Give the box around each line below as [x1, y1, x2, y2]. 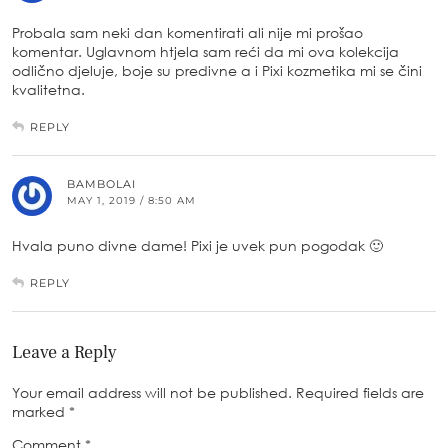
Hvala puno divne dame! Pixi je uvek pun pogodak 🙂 [12, 236, 383, 254]
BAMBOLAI [67, 176, 136, 191]
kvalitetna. [12, 80, 85, 98]
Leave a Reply [12, 340, 117, 364]
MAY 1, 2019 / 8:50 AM [67, 193, 196, 207]
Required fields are [296, 383, 424, 401]
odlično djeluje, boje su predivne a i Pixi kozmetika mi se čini [12, 61, 422, 79]
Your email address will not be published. [12, 383, 292, 401]
